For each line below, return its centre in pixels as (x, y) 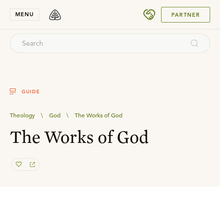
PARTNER (186, 14)
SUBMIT (183, 11)
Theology (22, 115)
